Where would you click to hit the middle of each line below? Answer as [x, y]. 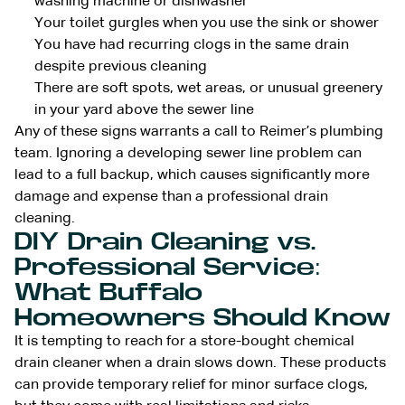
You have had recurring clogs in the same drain [192, 45]
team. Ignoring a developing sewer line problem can [188, 153]
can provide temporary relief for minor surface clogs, [191, 385]
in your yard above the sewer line [144, 110]
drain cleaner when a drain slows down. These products [200, 363]
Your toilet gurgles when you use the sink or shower [207, 23]
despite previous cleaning [121, 66]
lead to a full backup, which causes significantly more [192, 175]
